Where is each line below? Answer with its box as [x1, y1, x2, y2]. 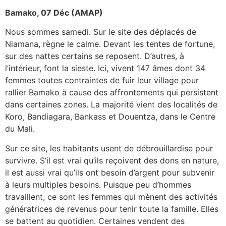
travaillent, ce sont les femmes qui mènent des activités [5, 191, 217, 202]
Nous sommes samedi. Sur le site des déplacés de [5, 27, 196, 37]
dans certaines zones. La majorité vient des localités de [5, 99, 217, 110]
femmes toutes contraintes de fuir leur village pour [5, 75, 199, 86]
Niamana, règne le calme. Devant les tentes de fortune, [5, 39, 215, 49]
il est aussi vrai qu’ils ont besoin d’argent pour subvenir [5, 167, 214, 178]
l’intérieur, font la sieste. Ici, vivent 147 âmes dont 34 [5, 63, 205, 74]
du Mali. [5, 124, 35, 134]
